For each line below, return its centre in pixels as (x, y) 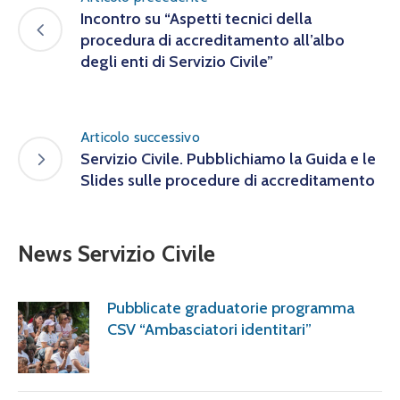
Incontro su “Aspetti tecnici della (196, 19)
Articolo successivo (140, 137)
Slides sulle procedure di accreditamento (228, 181)
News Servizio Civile (117, 254)
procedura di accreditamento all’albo (212, 41)
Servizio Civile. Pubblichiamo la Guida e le (228, 159)
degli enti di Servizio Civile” (177, 62)
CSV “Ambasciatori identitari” (209, 330)
